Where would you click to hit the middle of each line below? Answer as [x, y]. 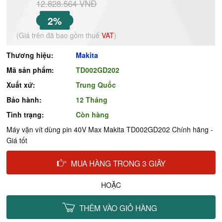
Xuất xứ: [21, 85]
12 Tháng [92, 100]
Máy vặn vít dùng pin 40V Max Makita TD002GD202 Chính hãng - [110, 129]
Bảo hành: [24, 100]
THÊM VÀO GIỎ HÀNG [118, 208]
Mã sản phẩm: [30, 70]
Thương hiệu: [30, 55]
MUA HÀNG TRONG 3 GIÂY [118, 163]
